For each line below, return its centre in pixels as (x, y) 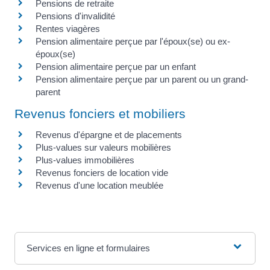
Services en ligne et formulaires (88, 248)
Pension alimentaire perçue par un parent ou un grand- (142, 79)
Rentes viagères (68, 28)
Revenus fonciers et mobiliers (100, 114)
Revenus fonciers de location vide (102, 173)
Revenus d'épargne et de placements (109, 135)
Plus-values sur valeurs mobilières (103, 148)
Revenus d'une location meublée (99, 186)
